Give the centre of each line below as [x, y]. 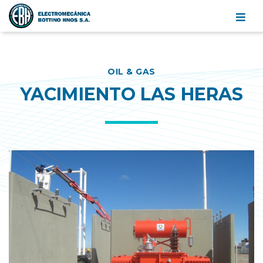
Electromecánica [52, 34]
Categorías [159, 70]
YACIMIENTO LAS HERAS [131, 94]
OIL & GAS [131, 71]
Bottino [28, 47]
